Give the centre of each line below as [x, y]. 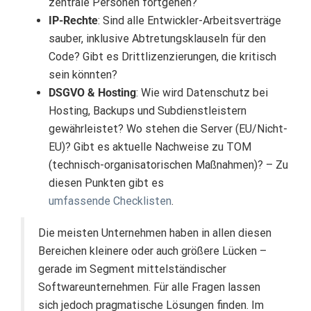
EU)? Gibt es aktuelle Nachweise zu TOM [150, 147]
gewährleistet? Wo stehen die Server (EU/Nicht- [168, 129]
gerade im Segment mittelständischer [132, 269]
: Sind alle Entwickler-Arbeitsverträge [190, 21]
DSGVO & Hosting [92, 93]
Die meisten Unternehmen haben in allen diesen [155, 233]
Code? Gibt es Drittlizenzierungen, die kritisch [162, 57]
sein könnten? [83, 75]
